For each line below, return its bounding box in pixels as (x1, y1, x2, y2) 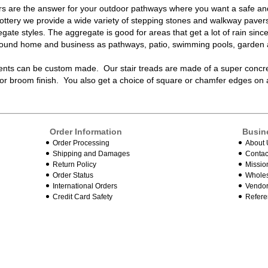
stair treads (120, 63, 163, 73)
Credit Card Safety (53, 192, 113, 201)
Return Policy (53, 160, 97, 169)
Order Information (50, 126, 123, 136)
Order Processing (53, 138, 110, 147)
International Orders (53, 181, 118, 190)
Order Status (53, 170, 94, 179)
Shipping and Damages (53, 149, 130, 158)
